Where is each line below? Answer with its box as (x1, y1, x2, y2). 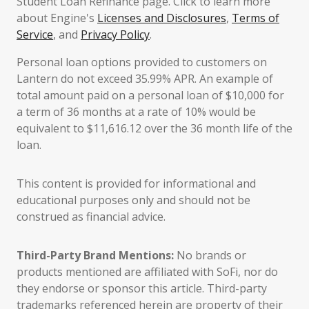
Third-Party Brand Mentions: (17, 248, 174, 263)
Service (17, 27, 53, 42)
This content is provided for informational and (17, 176, 256, 191)
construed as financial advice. (17, 209, 166, 224)
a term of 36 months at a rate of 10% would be (17, 104, 256, 119)
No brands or (174, 248, 246, 263)
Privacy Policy (81, 27, 150, 42)
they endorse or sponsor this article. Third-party (17, 281, 267, 296)
